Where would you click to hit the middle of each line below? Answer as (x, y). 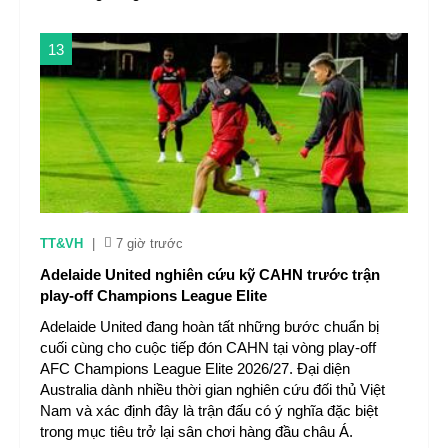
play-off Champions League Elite (153, 295)
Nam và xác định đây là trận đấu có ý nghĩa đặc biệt (209, 410)
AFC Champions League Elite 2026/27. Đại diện (195, 368)
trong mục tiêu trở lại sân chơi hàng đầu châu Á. (196, 431)
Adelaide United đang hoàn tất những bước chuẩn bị (209, 326)
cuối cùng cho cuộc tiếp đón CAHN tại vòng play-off (208, 347)
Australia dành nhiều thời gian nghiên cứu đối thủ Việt (212, 389)
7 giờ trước (149, 243)
